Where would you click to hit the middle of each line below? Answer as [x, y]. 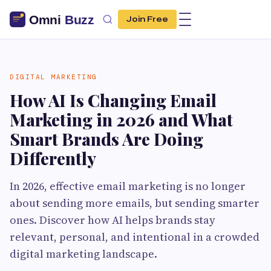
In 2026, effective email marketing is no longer [128, 186]
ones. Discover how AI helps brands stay [113, 220]
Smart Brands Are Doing [106, 139]
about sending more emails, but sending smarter [135, 203]
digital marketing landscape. [83, 254]
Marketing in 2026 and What [121, 119]
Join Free [147, 19]
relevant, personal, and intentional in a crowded [135, 237]
